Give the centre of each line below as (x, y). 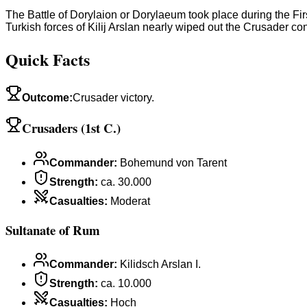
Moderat (130, 201)
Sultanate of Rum (53, 230)
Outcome (46, 97)
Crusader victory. (113, 97)
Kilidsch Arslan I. (160, 265)
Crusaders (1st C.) (71, 128)
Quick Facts (48, 59)
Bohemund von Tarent (173, 162)
